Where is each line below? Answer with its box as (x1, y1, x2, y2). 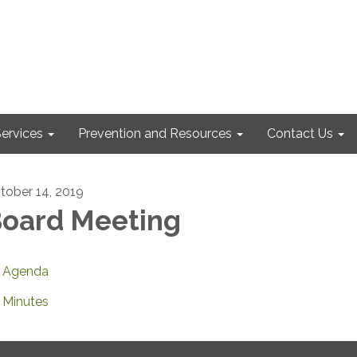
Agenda (2, 264, 49, 279)
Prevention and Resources (78, 126, 232, 141)
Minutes (2, 294, 49, 309)
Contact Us (267, 126, 333, 141)
